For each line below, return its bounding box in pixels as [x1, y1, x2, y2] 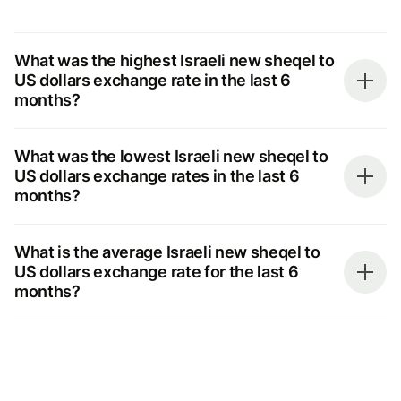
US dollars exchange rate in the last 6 [14, 70, 291, 90]
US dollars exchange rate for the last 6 [14, 261, 299, 281]
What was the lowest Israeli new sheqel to [14, 146, 328, 166]
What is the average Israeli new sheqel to [14, 242, 320, 261]
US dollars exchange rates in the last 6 [14, 166, 300, 185]
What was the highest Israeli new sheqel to [14, 50, 335, 70]
